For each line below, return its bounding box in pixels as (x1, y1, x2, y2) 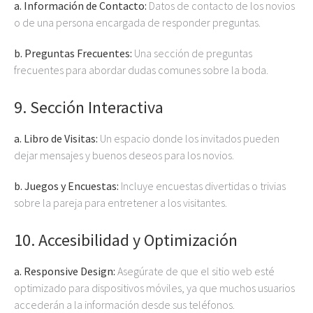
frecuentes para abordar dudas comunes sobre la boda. (14, 63, 268, 77)
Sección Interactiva (30, 96, 163, 118)
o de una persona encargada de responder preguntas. (14, 15, 261, 29)
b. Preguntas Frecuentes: (14, 46, 132, 60)
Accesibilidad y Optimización (38, 229, 238, 251)
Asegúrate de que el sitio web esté (115, 264, 275, 278)
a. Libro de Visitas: (14, 131, 98, 145)
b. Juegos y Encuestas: (14, 179, 119, 193)
